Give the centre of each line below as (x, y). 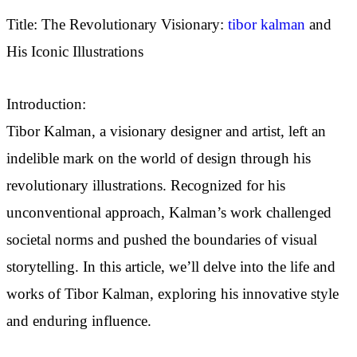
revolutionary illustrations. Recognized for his (146, 186)
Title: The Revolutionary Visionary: (117, 25)
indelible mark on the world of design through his (159, 159)
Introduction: (46, 105)
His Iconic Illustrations (75, 52)
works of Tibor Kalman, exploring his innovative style (173, 294)
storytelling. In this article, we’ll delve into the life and (171, 267)
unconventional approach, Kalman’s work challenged (169, 213)
